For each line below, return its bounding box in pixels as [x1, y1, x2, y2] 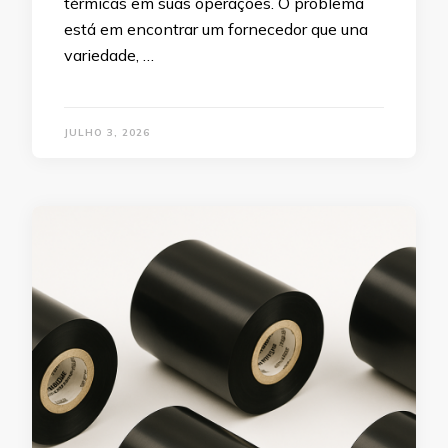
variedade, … [64, 45, 154, 65]
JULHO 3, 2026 [64, 126, 150, 139]
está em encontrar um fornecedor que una [64, 19, 368, 39]
